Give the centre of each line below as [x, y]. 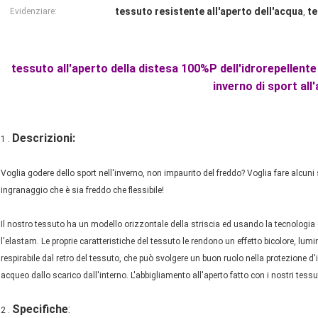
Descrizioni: [44, 138]
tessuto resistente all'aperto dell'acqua [209, 12]
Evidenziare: [33, 12]
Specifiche [40, 309]
